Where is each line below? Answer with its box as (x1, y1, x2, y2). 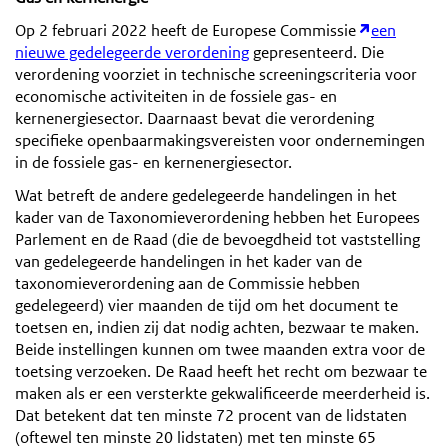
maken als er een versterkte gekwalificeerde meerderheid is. (15, 382, 430, 404)
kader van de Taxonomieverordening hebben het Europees (15, 206, 420, 228)
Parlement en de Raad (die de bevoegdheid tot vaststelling (15, 228, 420, 250)
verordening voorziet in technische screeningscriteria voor (15, 63, 417, 85)
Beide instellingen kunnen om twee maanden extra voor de (15, 338, 425, 360)
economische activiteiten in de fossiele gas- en (15, 85, 337, 107)
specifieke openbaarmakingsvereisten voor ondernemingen (15, 129, 425, 151)
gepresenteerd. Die (249, 41, 384, 63)
